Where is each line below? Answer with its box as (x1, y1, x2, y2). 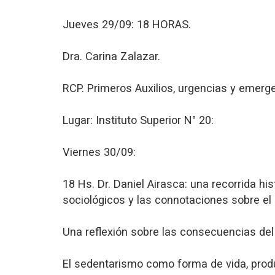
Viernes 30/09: (63, 145, 136, 158)
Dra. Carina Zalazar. (63, 50, 160, 63)
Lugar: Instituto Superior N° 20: (63, 114, 214, 126)
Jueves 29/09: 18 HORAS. (63, 18, 191, 31)
